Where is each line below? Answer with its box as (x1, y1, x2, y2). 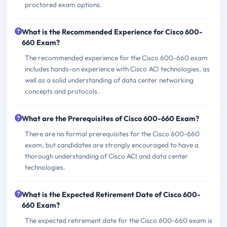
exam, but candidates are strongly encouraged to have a (25, 140, 199, 149)
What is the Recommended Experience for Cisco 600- (22, 27, 203, 36)
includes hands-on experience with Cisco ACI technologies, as (25, 64, 210, 73)
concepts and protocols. (25, 86, 99, 96)
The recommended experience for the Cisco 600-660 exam (25, 53, 208, 62)
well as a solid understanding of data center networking (25, 75, 194, 85)
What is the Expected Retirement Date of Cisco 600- (22, 190, 201, 199)
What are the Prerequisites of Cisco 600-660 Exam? (22, 113, 199, 123)
